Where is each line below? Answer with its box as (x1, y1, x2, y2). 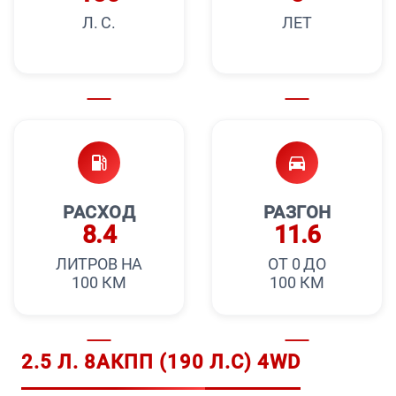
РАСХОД (63, 202, 135, 224)
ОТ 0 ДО (268, 255, 326, 274)
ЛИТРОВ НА (55, 255, 143, 274)
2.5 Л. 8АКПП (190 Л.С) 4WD (21, 351, 301, 374)
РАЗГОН (263, 202, 331, 224)
